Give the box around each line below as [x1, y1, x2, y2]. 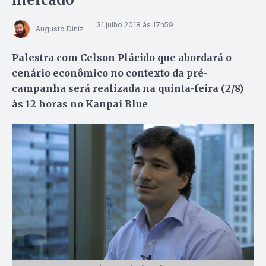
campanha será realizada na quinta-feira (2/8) [12, 82, 243, 94]
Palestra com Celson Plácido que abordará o [12, 51, 232, 64]
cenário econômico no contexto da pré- [12, 66, 208, 79]
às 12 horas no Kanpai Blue [12, 97, 148, 110]
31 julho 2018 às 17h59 [96, 20, 173, 30]
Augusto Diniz [36, 24, 84, 34]
